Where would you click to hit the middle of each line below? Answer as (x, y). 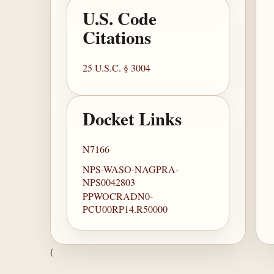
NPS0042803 (109, 182)
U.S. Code (120, 19)
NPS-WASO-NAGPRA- (131, 169)
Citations (117, 38)
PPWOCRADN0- (118, 196)
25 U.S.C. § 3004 (117, 68)
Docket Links (132, 119)
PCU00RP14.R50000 (125, 209)
